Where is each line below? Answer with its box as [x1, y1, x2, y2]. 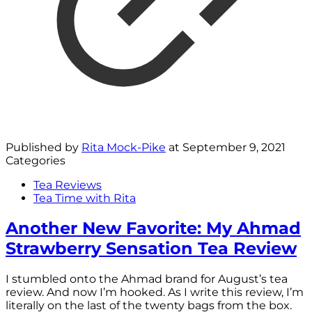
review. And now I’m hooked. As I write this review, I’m [6, 286, 304, 299]
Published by [6, 140, 81, 154]
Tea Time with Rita [33, 191, 136, 205]
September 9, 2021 [182, 140, 286, 154]
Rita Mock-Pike [81, 140, 166, 154]
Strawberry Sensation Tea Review [6, 238, 297, 259]
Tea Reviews [33, 178, 102, 192]
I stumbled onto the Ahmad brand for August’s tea [6, 272, 288, 286]
